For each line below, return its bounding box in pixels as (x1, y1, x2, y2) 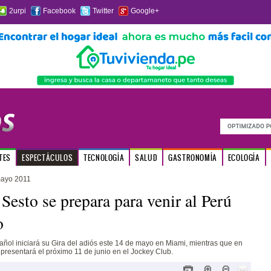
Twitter (92, 7, 114, 15)
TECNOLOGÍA (83, 152, 125, 163)
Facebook (42, 7, 76, 15)
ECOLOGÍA (227, 152, 260, 163)
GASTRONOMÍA (168, 152, 217, 163)
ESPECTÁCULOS (21, 152, 73, 163)
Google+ (130, 7, 159, 15)
